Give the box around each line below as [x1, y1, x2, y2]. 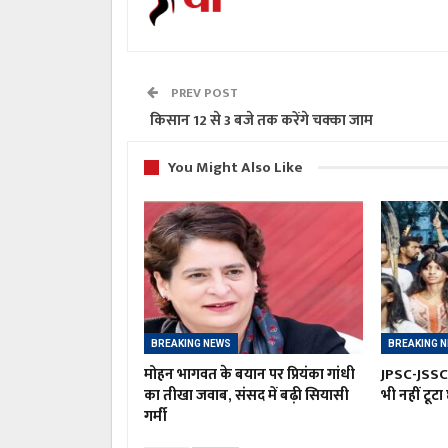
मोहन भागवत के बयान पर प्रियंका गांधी [144, 362, 355, 388]
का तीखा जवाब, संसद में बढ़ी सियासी [144, 383, 349, 409]
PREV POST [168, 81, 238, 104]
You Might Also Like [168, 154, 303, 180]
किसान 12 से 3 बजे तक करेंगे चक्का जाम [147, 107, 373, 133]
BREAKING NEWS [151, 338, 231, 350]
